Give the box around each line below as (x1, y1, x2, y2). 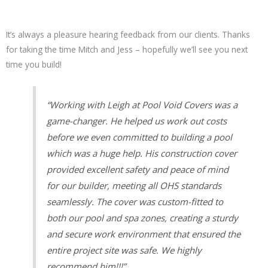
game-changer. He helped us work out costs (47, 115, 227, 127)
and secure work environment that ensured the (47, 228, 241, 240)
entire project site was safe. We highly (47, 244, 202, 256)
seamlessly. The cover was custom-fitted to (47, 196, 224, 208)
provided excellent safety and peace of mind (47, 163, 229, 175)
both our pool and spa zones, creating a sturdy (47, 212, 239, 224)
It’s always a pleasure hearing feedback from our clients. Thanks (6, 29, 250, 41)
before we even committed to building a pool (47, 131, 233, 143)
